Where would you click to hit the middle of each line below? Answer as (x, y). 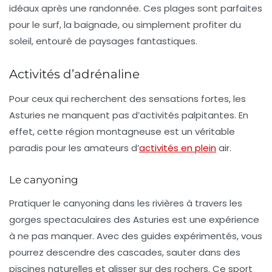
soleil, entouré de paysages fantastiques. (103, 41)
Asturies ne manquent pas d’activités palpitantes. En (129, 115)
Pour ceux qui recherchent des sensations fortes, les (127, 99)
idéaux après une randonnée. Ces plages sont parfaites (136, 8)
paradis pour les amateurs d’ (74, 148)
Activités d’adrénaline (74, 74)
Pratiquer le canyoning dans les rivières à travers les (126, 203)
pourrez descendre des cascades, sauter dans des (125, 253)
